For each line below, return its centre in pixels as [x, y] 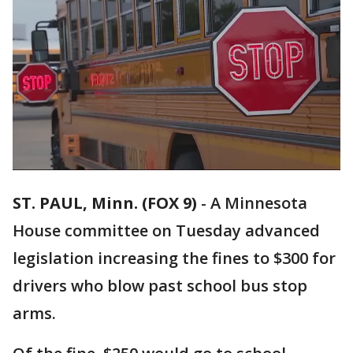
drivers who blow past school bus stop [160, 286]
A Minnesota [259, 203]
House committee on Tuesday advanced [166, 231]
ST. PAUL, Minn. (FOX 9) [105, 203]
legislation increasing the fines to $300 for [174, 258]
